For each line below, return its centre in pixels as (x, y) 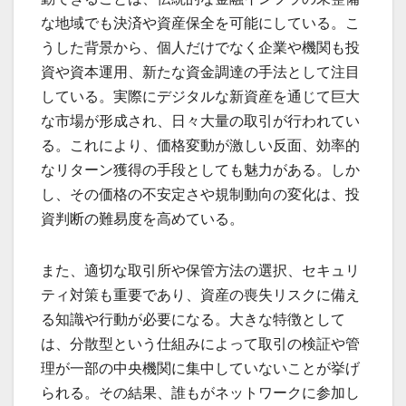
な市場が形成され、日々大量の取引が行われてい (200, 121)
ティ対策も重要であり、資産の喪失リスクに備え (200, 295)
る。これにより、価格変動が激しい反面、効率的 (200, 146)
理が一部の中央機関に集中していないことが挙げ (200, 369)
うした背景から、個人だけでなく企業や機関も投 (200, 48)
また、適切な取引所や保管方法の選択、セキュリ (200, 271)
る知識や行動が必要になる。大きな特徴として (193, 320)
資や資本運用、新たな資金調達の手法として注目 (200, 72)
